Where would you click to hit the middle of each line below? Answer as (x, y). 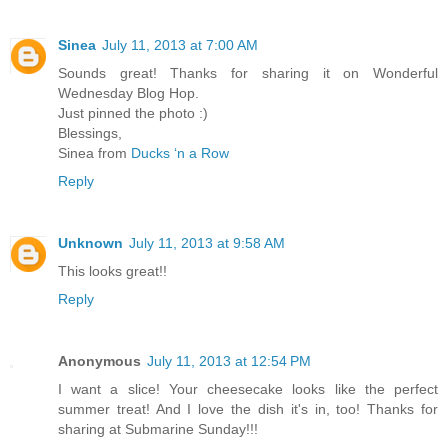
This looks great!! (112, 270)
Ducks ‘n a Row (180, 152)
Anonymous (99, 360)
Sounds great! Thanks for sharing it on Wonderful (248, 72)
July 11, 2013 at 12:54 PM (229, 360)
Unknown (90, 242)
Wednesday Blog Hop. (128, 92)
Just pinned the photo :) (133, 112)
